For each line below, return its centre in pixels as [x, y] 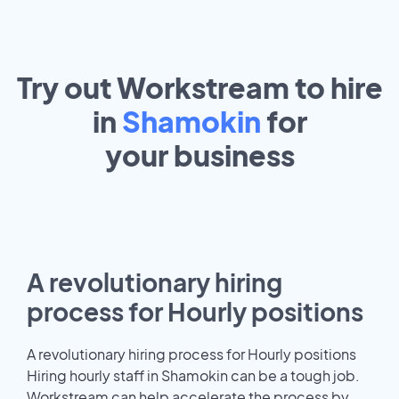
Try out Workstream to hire [199, 87]
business [234, 155]
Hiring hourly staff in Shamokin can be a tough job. [193, 375]
